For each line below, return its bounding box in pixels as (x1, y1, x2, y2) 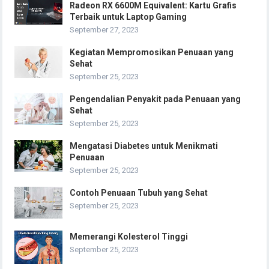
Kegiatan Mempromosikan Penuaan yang (70, 47, 234, 57)
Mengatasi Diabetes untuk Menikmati (70, 141, 219, 151)
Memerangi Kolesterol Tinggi (70, 232, 189, 242)
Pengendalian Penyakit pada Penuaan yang (70, 94, 241, 104)
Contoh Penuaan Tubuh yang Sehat (70, 187, 208, 198)
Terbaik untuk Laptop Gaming (70, 11, 187, 22)
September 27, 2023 (70, 25, 139, 34)
